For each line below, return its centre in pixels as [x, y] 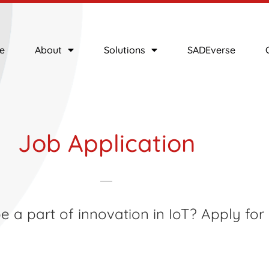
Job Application [106, 143]
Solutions [125, 50]
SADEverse [212, 50]
